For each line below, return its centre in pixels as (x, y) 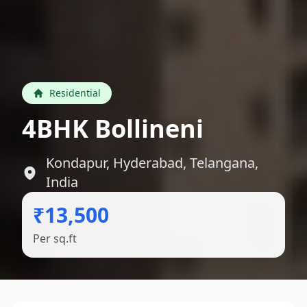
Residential (75, 93)
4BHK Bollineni (113, 128)
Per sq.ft (55, 238)
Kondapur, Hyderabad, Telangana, (152, 162)
